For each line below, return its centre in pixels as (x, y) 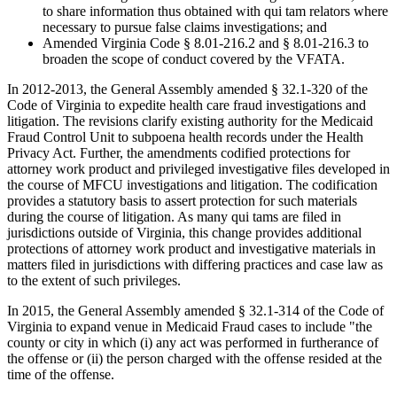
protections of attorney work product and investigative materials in (191, 249)
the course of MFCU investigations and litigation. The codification (192, 185)
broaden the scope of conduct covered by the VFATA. (194, 59)
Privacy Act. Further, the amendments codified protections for (179, 153)
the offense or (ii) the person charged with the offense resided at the (195, 359)
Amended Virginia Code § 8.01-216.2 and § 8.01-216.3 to (206, 43)
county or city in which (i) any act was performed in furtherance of (193, 343)
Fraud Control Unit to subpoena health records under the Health (185, 137)
